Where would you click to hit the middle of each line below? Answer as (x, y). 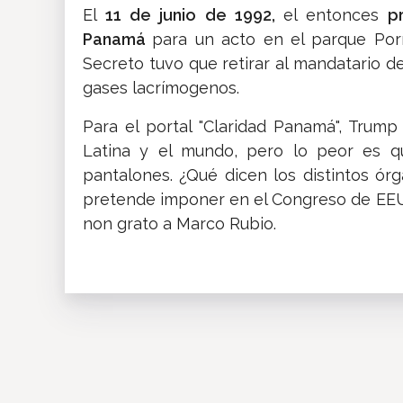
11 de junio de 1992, (194, 15)
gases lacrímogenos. (161, 88)
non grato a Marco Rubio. (179, 224)
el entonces (336, 15)
